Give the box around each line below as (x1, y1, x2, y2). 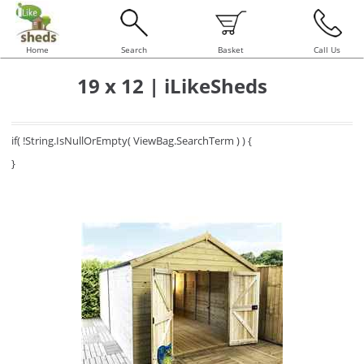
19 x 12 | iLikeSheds (76, 72, 267, 99)
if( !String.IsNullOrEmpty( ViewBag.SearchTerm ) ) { (11, 133, 252, 148)
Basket (217, 45, 244, 55)
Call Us (314, 45, 340, 55)
